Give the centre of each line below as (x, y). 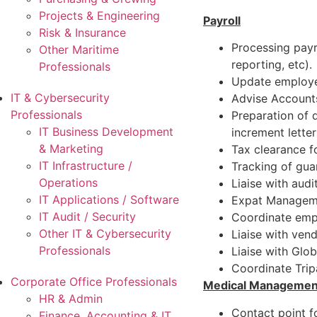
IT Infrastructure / (86, 166)
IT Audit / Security (87, 217)
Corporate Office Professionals (94, 282)
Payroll (221, 20)
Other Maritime (79, 50)
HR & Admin (71, 299)
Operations (68, 183)
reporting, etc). (271, 65)
